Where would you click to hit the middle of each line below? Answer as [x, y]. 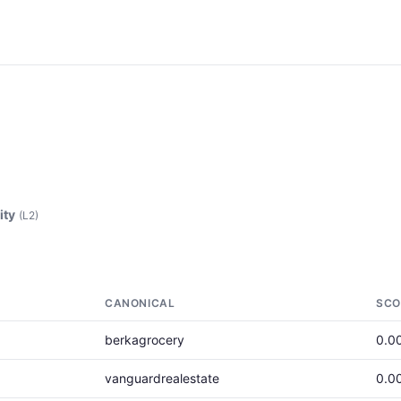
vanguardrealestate [162, 378]
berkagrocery [145, 340]
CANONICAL [140, 303]
